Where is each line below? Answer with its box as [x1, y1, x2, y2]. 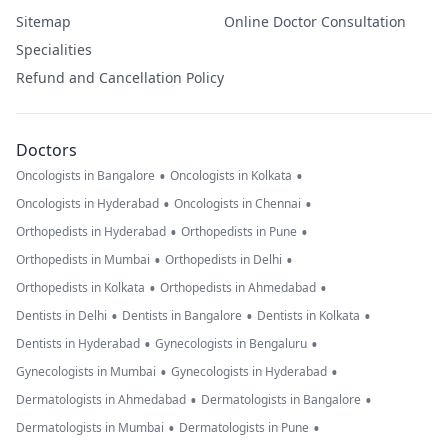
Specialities [16, 40, 92, 60]
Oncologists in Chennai [174, 195, 301, 213]
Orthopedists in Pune [181, 223, 297, 241]
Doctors [16, 139, 77, 162]
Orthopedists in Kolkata [16, 279, 145, 297]
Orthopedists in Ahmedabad [160, 279, 316, 297]
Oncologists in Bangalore [16, 167, 155, 185]
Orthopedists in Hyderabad [16, 223, 166, 241]
